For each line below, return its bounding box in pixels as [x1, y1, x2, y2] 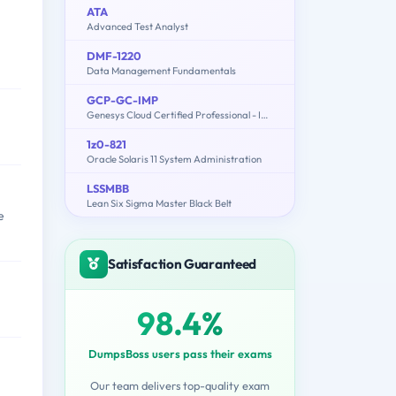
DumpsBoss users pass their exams [88, 346, 272, 361]
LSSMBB [87, 180, 129, 195]
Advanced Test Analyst [87, 19, 188, 33]
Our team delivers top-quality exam [90, 377, 270, 392]
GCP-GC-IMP [87, 92, 158, 107]
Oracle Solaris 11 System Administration [87, 152, 262, 165]
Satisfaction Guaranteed [108, 255, 257, 272]
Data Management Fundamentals [87, 64, 236, 77]
